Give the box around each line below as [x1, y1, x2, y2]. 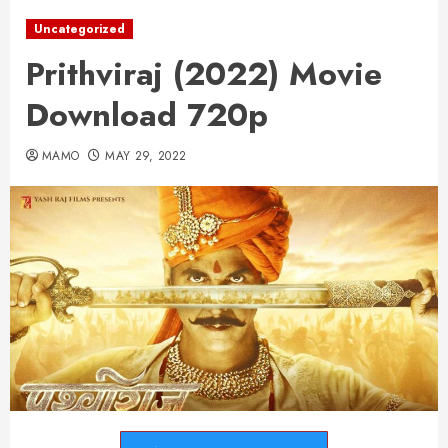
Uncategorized [34, 20, 125, 38]
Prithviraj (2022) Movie [26, 51, 382, 97]
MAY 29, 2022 [105, 147, 187, 165]
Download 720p [26, 92, 268, 138]
